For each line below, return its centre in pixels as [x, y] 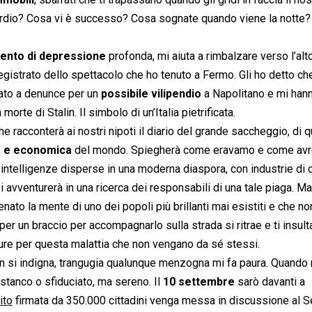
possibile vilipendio [151, 93]
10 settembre [199, 281]
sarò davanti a [270, 281]
